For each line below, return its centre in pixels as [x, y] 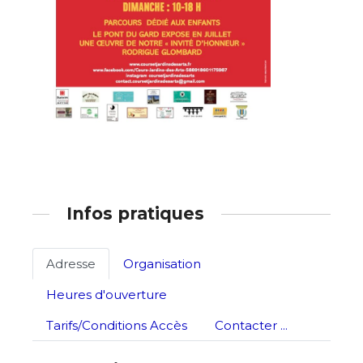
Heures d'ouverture [107, 294]
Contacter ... [251, 325]
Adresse [71, 263]
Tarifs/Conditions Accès [117, 325]
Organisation [162, 263]
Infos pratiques [135, 214]
